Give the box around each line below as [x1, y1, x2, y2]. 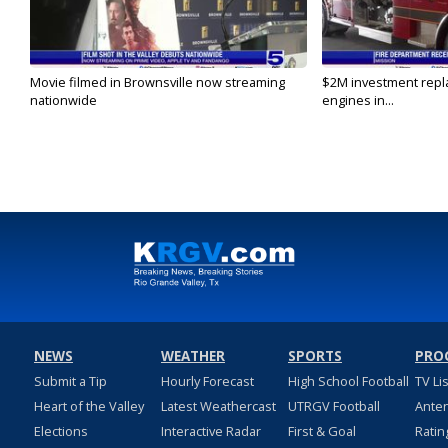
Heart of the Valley [33, 397, 144, 416]
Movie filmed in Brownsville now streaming [30, 73, 285, 92]
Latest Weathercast [160, 397, 276, 416]
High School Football [287, 372, 409, 391]
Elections [33, 422, 88, 441]
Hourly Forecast [160, 372, 254, 391]
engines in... [321, 91, 394, 110]
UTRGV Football [287, 397, 380, 416]
